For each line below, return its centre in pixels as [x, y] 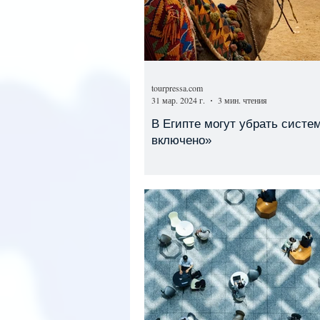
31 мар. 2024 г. [178, 100]
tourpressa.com [177, 87]
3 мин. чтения [242, 100]
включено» [181, 140]
